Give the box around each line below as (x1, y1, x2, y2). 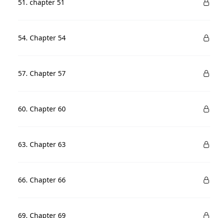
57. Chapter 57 (18, 69, 66, 78)
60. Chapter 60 (18, 104, 66, 113)
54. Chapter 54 (18, 33, 66, 42)
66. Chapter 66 (18, 175, 66, 184)
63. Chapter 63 (18, 140, 66, 149)
